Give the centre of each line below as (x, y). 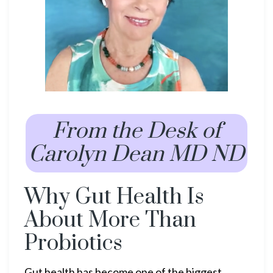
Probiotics (73, 243)
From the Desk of (136, 131)
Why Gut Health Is (114, 197)
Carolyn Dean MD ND (136, 154)
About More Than (110, 220)
